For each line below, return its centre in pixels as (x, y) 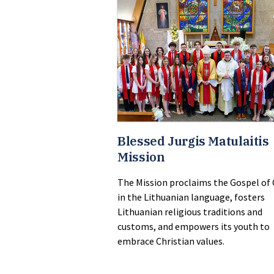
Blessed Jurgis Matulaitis (193, 141)
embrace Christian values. (171, 241)
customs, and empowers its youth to (194, 227)
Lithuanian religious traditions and (190, 212)
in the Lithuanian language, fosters (191, 197)
